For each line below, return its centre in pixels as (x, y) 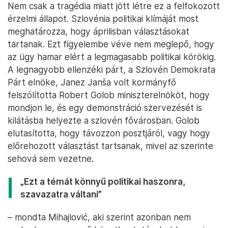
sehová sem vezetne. (51, 159)
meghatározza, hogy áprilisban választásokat (98, 32)
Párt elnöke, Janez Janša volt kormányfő (92, 82)
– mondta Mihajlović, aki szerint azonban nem (99, 217)
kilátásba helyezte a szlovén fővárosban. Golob (104, 121)
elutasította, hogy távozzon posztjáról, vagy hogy (109, 133)
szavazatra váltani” (61, 194)
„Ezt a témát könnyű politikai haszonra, (103, 182)
